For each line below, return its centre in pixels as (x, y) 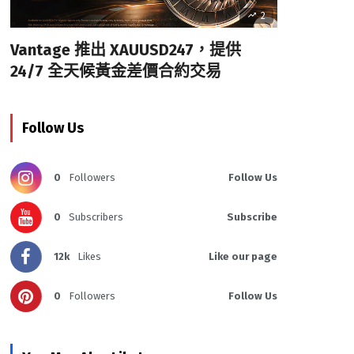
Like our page (243, 257)
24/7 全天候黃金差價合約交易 (115, 72)
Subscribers (96, 217)
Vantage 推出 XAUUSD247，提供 (125, 50)
